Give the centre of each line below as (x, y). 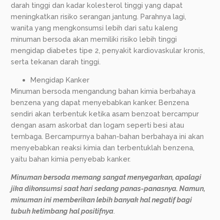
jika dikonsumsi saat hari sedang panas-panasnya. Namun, (108, 189)
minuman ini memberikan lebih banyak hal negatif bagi (102, 200)
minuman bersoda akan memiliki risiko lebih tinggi (94, 39)
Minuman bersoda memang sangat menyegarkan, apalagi (106, 177)
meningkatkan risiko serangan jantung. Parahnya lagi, (99, 16)
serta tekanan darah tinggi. (56, 61)
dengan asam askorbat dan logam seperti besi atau (98, 125)
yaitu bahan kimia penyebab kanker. (71, 159)
